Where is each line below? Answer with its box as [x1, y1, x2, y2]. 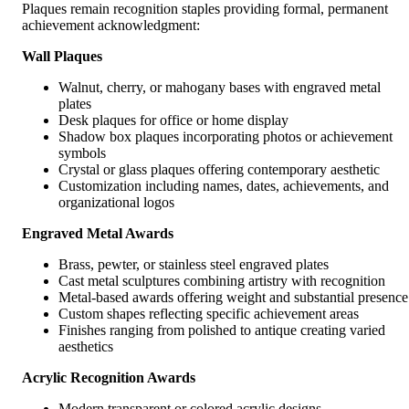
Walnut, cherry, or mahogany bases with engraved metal [58, 79, 381, 96]
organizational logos [58, 194, 174, 211]
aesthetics [58, 339, 113, 355]
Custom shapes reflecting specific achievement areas [58, 306, 359, 322]
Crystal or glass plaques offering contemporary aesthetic [58, 162, 380, 178]
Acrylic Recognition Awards [22, 370, 195, 386]
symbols [58, 145, 106, 162]
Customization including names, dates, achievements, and [58, 178, 389, 194]
